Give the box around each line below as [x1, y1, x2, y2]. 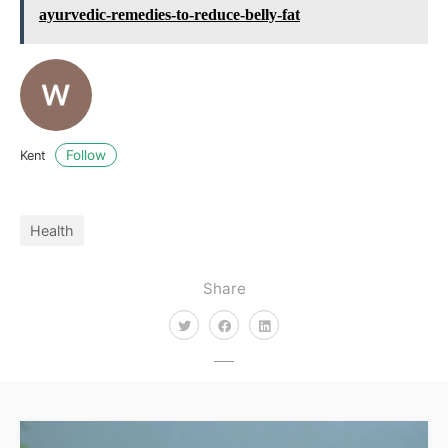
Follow [66, 146, 106, 163]
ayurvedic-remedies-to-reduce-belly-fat [39, 6, 300, 24]
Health [30, 221, 74, 239]
